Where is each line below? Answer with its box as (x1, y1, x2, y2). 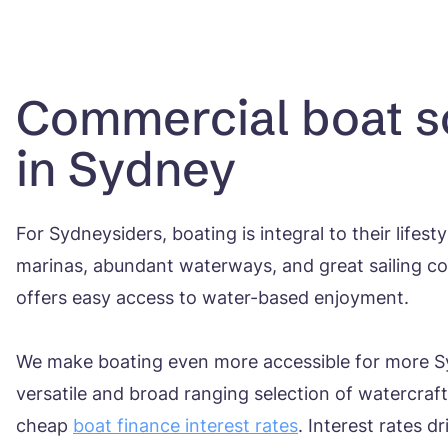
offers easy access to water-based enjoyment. (16, 286, 409, 308)
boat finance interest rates (73, 414, 298, 436)
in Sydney (16, 138, 236, 198)
